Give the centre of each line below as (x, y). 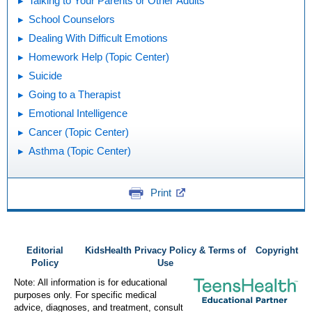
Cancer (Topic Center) (79, 132)
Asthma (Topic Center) (80, 150)
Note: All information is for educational (91, 283)
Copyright (277, 251)
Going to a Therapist (75, 94)
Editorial (45, 251)
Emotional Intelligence (78, 113)
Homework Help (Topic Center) (99, 56)
